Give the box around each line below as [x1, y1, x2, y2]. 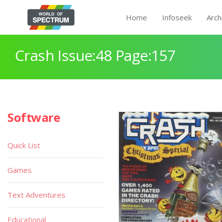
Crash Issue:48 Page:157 [15, 45, 176, 65]
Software [7, 109, 60, 125]
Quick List [7, 140, 40, 150]
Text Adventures [7, 190, 65, 200]
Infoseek [162, 12, 192, 22]
